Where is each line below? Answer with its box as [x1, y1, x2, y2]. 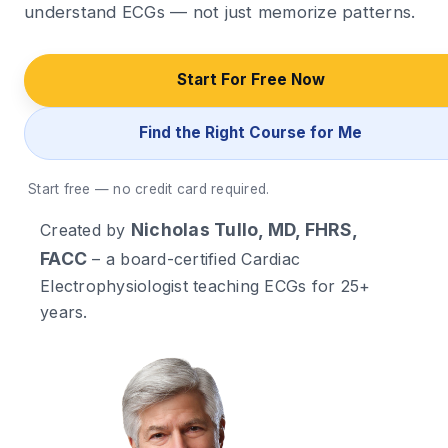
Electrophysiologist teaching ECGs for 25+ [40, 275, 371, 296]
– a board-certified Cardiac [87, 248, 300, 269]
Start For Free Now [176, 70, 325, 90]
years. [40, 301, 88, 322]
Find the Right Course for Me [139, 123, 363, 143]
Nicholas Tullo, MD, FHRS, [130, 218, 357, 240]
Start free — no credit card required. [28, 180, 270, 197]
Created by [40, 219, 131, 240]
